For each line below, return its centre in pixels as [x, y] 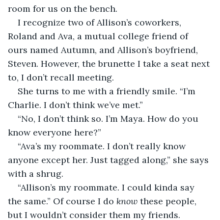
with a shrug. [36, 173]
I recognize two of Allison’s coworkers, [101, 22]
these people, [168, 201]
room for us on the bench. [63, 8]
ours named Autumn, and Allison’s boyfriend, [104, 50]
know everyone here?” [55, 132]
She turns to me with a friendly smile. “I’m [108, 91]
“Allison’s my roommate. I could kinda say [107, 187]
